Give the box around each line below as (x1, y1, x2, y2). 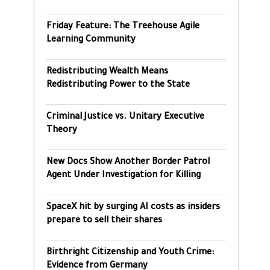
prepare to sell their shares (46, 216, 162, 226)
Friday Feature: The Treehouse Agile (46, 22, 199, 32)
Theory (46, 126, 77, 136)
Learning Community (46, 36, 136, 45)
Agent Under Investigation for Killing (46, 171, 201, 181)
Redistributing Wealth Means (46, 67, 168, 77)
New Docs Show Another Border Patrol (46, 158, 210, 168)
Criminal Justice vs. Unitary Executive (46, 113, 204, 122)
